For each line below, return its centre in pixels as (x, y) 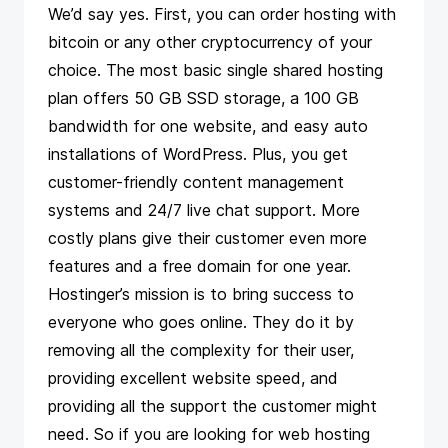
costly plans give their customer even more (207, 238)
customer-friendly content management (196, 182)
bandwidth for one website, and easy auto (208, 126)
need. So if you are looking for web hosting (209, 434)
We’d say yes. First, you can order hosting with (222, 14)
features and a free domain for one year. (199, 266)
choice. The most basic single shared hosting (215, 70)
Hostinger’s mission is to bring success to (201, 294)
